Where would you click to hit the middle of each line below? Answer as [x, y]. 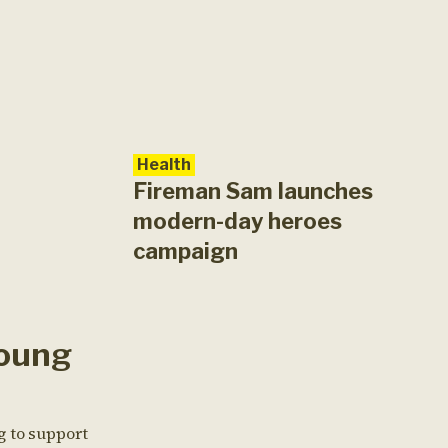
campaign [185, 251]
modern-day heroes [237, 221]
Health [164, 164]
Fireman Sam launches [253, 191]
